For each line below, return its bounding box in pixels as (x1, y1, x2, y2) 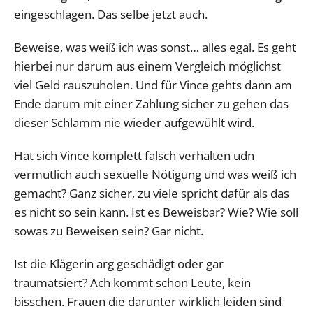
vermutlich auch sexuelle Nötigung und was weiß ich (14, 166, 296, 182)
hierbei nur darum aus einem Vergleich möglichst (14, 57, 281, 74)
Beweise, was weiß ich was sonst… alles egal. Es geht (14, 38, 296, 55)
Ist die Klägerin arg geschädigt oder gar (14, 255, 224, 272)
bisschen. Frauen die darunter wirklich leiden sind (14, 293, 282, 310)
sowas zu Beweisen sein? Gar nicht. (14, 222, 203, 239)
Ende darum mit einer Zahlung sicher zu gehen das (14, 95, 289, 112)
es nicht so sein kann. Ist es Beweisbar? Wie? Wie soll (14, 203, 298, 220)
